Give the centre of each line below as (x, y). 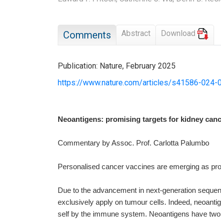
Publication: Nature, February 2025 (117, 66)
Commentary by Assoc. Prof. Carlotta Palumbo (133, 143)
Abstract (136, 33)
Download (179, 33)
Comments (87, 35)
